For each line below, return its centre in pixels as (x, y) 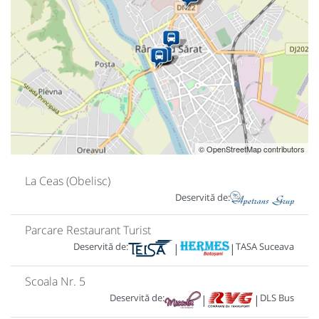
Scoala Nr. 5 (55, 281)
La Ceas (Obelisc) (68, 181)
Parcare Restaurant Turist (88, 230)
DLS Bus (277, 297)
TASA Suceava (265, 246)
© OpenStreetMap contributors (252, 149)
